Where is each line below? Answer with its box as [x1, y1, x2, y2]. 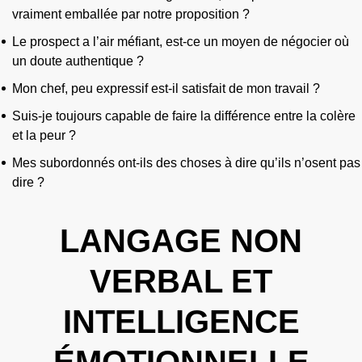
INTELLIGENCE [62, 304, 300, 340]
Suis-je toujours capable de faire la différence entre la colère [12, 109, 356, 124]
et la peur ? [12, 128, 79, 143]
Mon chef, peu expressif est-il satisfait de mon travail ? [12, 82, 320, 96]
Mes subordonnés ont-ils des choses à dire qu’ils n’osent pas [12, 156, 360, 170]
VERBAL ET [90, 263, 272, 300]
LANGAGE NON [60, 223, 302, 259]
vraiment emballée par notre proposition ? [12, 7, 253, 22]
